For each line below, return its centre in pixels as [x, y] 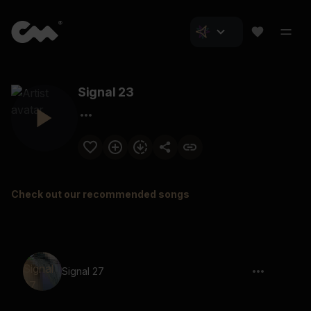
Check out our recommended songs [100, 194]
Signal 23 [106, 92]
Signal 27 [83, 271]
